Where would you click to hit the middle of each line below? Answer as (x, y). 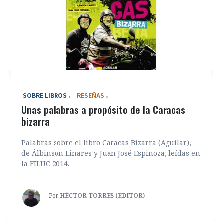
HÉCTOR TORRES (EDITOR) (102, 195)
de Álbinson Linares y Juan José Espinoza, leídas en (111, 153)
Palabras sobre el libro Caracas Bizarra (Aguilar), (106, 142)
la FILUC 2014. (45, 163)
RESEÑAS (90, 95)
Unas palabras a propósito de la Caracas (103, 109)
